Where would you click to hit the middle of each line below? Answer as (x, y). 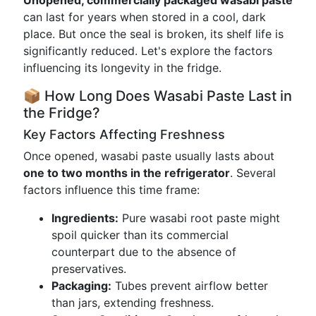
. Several (253, 173)
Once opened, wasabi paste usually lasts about (149, 156)
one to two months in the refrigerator (127, 173)
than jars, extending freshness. (133, 303)
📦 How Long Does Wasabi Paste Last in (158, 96)
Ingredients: (85, 218)
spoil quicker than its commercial (140, 235)
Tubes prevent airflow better (190, 286)
